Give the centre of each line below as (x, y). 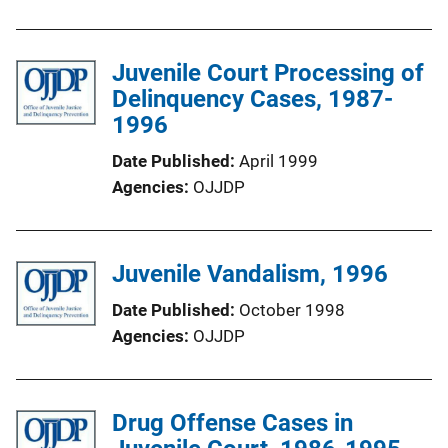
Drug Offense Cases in (232, 422)
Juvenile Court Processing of (268, 72)
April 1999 (278, 160)
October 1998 (292, 309)
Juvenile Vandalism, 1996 (250, 273)
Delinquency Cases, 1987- (252, 98)
